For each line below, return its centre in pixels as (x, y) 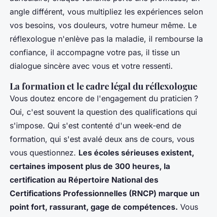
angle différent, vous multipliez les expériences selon (106, 12)
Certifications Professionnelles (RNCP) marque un (105, 194)
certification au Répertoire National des (84, 180)
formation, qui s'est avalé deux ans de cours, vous (102, 139)
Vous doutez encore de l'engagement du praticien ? (104, 99)
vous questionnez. (44, 153)
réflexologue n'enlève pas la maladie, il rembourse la (106, 39)
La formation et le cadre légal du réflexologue (103, 86)
